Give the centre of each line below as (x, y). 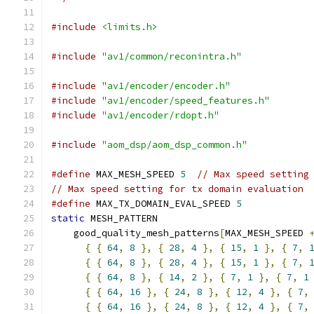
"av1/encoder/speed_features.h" (186, 101)
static (68, 218)
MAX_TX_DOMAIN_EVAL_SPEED (163, 204)
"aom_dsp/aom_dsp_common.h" (175, 145)
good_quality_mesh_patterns (135, 233)
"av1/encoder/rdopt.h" (161, 115)
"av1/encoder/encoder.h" (166, 86)
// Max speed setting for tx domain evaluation (177, 189)
